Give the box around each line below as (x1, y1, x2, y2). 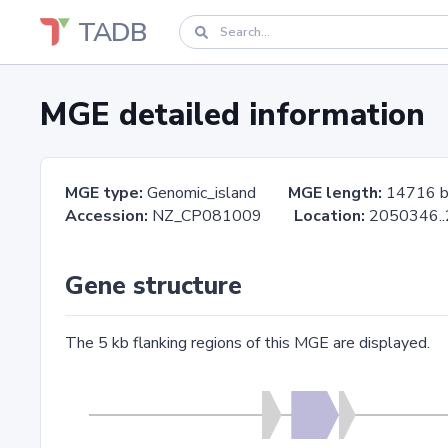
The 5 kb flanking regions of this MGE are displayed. (65, 332, 430, 354)
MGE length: (288, 182, 382, 204)
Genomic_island (143, 182, 288, 204)
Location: (294, 205, 365, 227)
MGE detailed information (40, 93, 425, 136)
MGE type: (65, 182, 143, 204)
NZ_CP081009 (148, 205, 294, 227)
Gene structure (65, 269, 242, 303)
